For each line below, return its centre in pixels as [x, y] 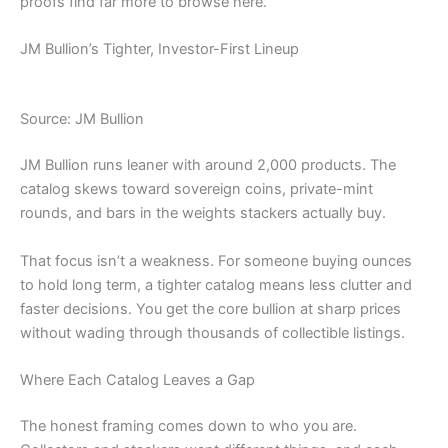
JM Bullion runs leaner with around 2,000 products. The [208, 165]
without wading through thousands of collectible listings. [212, 332]
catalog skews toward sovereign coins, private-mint [196, 189]
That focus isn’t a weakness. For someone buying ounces [216, 260]
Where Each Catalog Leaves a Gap [137, 379]
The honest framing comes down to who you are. [188, 425]
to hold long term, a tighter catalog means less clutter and [216, 284]
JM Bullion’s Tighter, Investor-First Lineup [159, 49]
